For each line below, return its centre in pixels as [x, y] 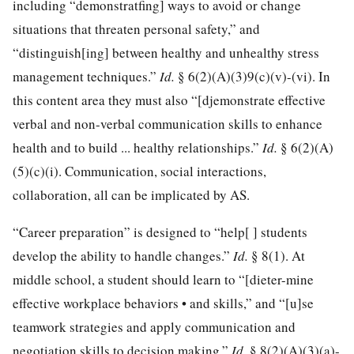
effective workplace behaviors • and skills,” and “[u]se [163, 303]
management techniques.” [86, 76]
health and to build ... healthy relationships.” [137, 147]
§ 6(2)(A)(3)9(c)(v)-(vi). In [254, 76]
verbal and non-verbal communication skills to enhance [168, 123]
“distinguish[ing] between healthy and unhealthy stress [166, 52]
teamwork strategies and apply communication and [154, 326]
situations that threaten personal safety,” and [136, 28]
